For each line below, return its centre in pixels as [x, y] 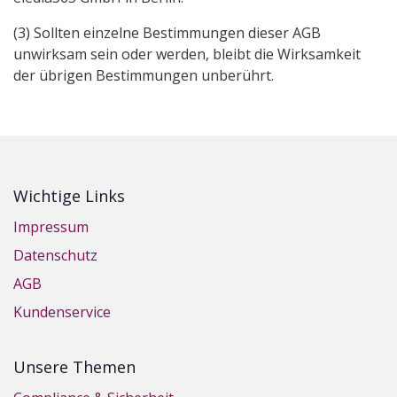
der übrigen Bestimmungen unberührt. [144, 75]
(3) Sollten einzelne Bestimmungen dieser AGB [167, 32]
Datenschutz [55, 256]
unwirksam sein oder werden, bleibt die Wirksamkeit [187, 54]
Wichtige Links [69, 196]
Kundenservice [62, 312]
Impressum [51, 227]
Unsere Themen [74, 367]
